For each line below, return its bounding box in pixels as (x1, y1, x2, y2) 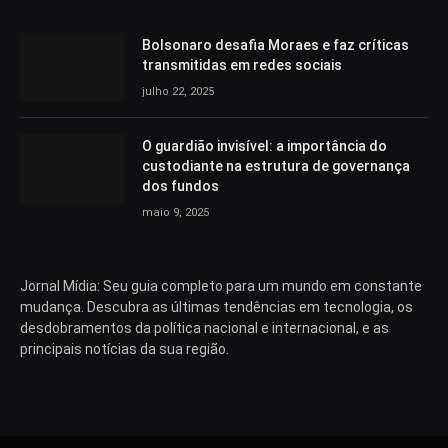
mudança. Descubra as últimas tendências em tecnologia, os (20, 299, 413, 316)
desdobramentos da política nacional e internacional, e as (20, 320, 389, 337)
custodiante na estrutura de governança (142, 158, 410, 175)
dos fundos (142, 178, 219, 195)
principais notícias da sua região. (20, 341, 229, 358)
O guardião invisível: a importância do (142, 138, 387, 155)
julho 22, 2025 (142, 84, 214, 98)
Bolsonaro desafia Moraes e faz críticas (142, 36, 409, 53)
